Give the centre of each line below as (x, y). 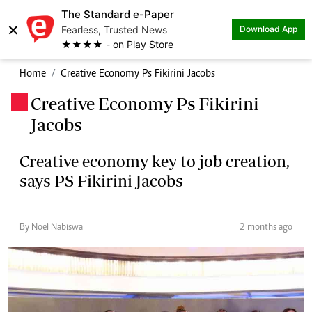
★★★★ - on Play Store (117, 44)
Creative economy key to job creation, (155, 161)
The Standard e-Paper (118, 14)
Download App (268, 29)
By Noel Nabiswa (51, 228)
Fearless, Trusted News (114, 30)
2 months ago (266, 228)
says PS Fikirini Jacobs (101, 181)
